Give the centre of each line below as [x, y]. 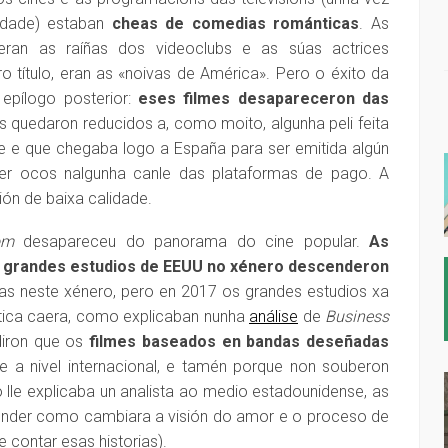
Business [357, 316]
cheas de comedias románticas [235, 23]
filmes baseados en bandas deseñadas [239, 341]
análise [273, 316]
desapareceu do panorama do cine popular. [191, 241]
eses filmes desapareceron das [263, 98]
